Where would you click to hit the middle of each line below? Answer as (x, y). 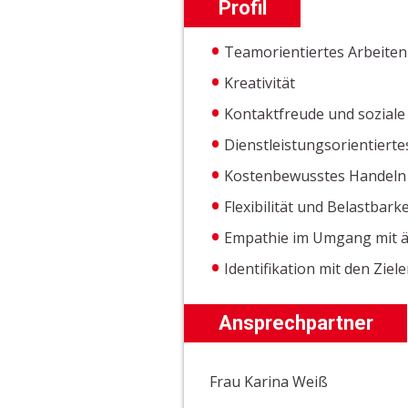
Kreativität (262, 82)
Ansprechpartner (296, 322)
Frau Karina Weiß (269, 381)
